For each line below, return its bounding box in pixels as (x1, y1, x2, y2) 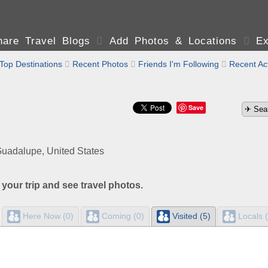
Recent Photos (72, 59, 128, 69)
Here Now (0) (20, 211, 74, 221)
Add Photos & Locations (109, 35, 237, 47)
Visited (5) (169, 211, 211, 221)
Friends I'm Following (138, 59, 219, 69)
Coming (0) (99, 211, 144, 221)
